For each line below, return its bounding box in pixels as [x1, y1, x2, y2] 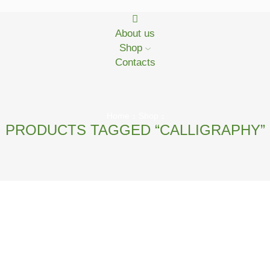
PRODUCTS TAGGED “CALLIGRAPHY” [5, 122, 265, 138]
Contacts [115, 57, 155, 68]
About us [115, 28, 155, 39]
